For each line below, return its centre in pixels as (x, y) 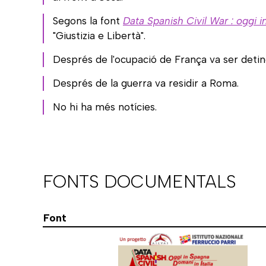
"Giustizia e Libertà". (99, 35)
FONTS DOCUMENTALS (140, 181)
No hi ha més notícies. (105, 107)
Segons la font (88, 20)
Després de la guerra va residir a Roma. (146, 83)
